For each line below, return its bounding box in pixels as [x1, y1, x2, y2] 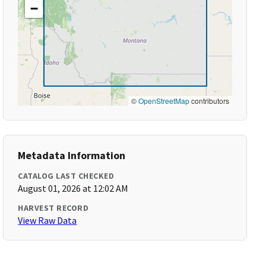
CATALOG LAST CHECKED [18, 170, 115, 181]
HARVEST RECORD [18, 202, 89, 213]
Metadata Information [18, 148, 126, 162]
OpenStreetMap [138, 96, 189, 106]
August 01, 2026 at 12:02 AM [18, 182, 129, 194]
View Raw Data [18, 214, 77, 226]
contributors [189, 96, 229, 106]
